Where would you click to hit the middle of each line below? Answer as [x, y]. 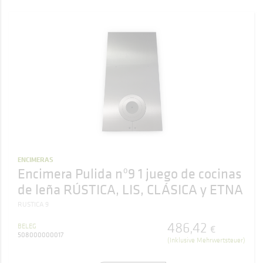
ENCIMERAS [36, 159]
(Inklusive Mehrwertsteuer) [206, 240]
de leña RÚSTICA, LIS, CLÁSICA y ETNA [130, 189]
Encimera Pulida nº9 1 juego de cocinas [130, 173]
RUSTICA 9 [33, 204]
